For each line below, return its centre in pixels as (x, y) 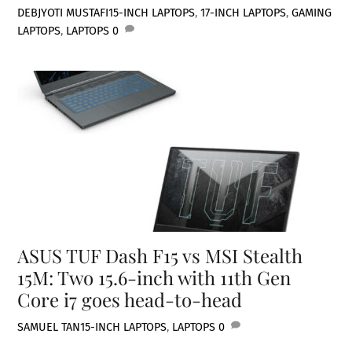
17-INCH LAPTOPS (244, 13)
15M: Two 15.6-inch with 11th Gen (154, 277)
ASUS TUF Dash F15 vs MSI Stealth (160, 255)
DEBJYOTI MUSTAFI (63, 13)
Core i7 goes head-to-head (130, 299)
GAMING (312, 13)
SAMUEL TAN (49, 327)
